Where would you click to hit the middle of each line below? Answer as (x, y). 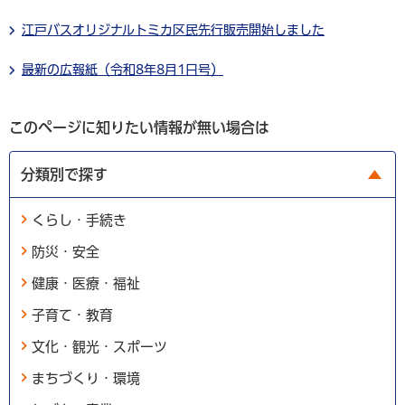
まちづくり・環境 (86, 378)
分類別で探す (64, 174)
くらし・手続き (79, 220)
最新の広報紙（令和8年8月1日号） (122, 69)
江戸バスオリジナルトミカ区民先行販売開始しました (173, 29)
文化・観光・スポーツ (99, 346)
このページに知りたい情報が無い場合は (139, 127)
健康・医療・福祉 (86, 283)
